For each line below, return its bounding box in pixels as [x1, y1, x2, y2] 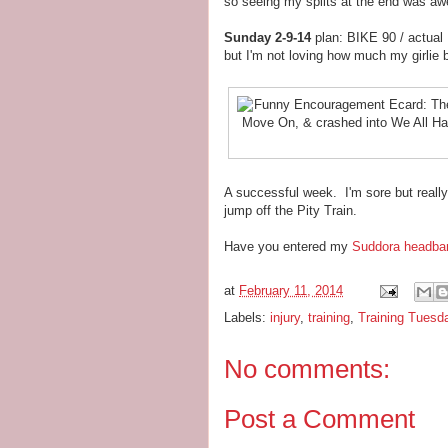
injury [270, 309, 300, 325]
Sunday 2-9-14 [224, 30, 311, 45]
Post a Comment [224, 404, 415, 434]
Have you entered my [224, 238, 352, 254]
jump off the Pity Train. [224, 202, 357, 218]
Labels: [224, 309, 270, 325]
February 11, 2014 [239, 282, 343, 298]
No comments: [224, 353, 390, 384]
